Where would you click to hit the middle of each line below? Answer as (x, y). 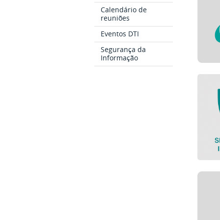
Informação (120, 57)
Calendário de (124, 10)
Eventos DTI (120, 33)
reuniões (115, 18)
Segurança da (124, 49)
